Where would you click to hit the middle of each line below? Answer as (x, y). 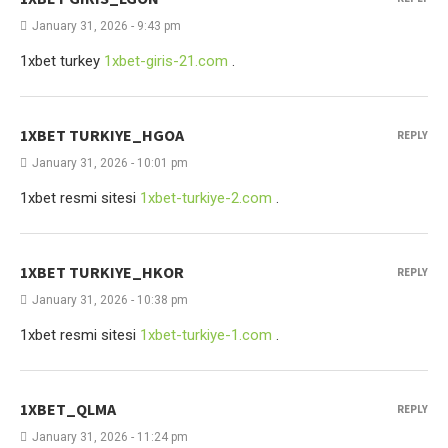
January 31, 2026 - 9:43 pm (106, 26)
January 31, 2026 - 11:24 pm (110, 437)
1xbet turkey (62, 61)
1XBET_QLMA (68, 409)
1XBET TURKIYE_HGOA (102, 135)
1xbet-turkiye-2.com (206, 198)
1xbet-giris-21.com (166, 61)
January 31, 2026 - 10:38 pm (110, 300)
